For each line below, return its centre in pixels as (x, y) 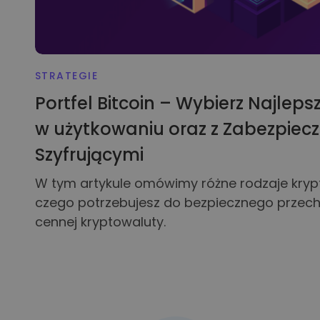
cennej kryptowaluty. (100, 222)
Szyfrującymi (89, 155)
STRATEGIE (66, 75)
